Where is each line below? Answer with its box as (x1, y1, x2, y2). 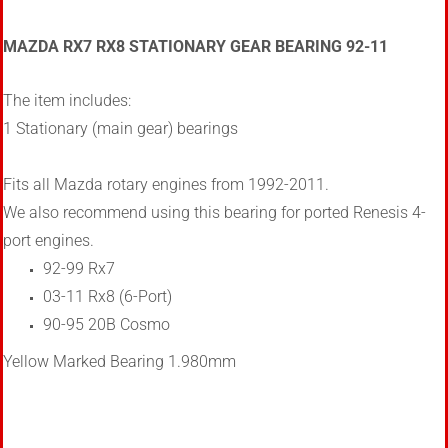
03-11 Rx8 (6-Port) (43, 287, 172, 306)
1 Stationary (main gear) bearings (3, 119, 238, 138)
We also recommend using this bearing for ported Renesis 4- (3, 203, 426, 222)
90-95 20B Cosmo (43, 315, 170, 334)
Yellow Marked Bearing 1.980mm (3, 352, 236, 371)
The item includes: (3, 91, 131, 110)
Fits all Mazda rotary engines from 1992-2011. (3, 175, 329, 194)
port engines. (3, 231, 94, 250)
